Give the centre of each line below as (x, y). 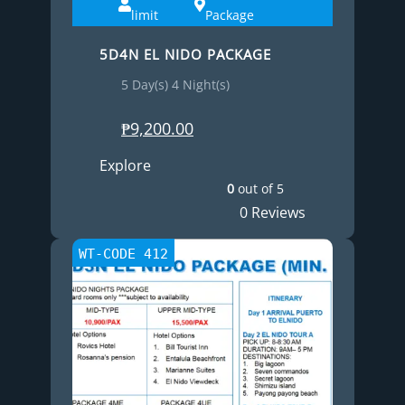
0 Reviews (273, 212)
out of (255, 188)
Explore (125, 165)
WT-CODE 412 (124, 254)
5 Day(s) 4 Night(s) (175, 84)
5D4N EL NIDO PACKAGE (185, 55)
